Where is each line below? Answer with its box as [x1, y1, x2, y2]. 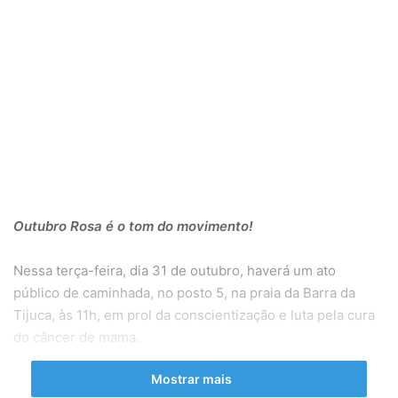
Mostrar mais [151, 370, 235, 386]
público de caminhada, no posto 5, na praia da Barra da [13, 283, 355, 301]
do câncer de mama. [13, 328, 139, 346]
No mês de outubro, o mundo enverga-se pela [13, 372, 303, 390]
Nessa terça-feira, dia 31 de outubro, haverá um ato [13, 261, 336, 279]
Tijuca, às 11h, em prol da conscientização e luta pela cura [13, 306, 375, 323]
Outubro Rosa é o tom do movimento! [13, 217, 253, 235]
